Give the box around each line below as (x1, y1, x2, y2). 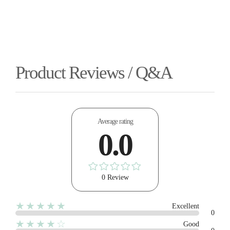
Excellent (172, 202, 199, 210)
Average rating (97, 118, 133, 126)
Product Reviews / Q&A (15, 63, 172, 83)
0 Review (101, 174, 129, 182)
